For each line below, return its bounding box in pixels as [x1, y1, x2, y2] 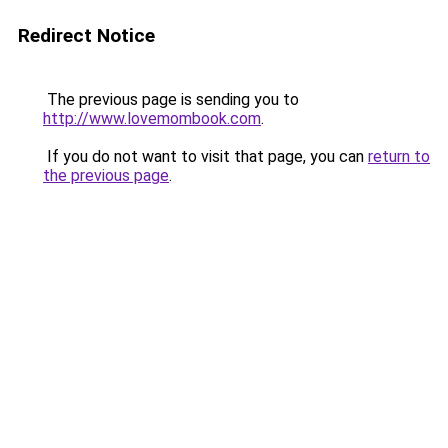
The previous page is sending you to [43, 90, 299, 109]
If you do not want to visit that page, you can [43, 147, 368, 166]
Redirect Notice [18, 24, 155, 47]
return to [368, 147, 430, 166]
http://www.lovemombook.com [43, 109, 261, 128]
